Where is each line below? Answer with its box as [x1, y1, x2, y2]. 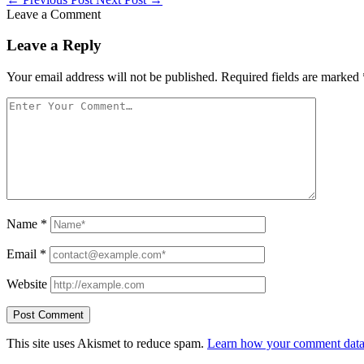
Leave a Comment [6, 6, 101, 21]
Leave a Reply [6, 37, 102, 54]
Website [6, 277, 47, 292]
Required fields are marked [218, 70, 362, 84]
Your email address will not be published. [6, 70, 218, 84]
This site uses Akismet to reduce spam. [6, 336, 207, 351]
